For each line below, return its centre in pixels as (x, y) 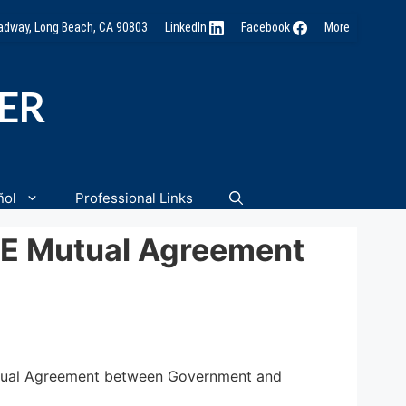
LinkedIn (187, 27)
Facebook (266, 27)
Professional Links (134, 198)
